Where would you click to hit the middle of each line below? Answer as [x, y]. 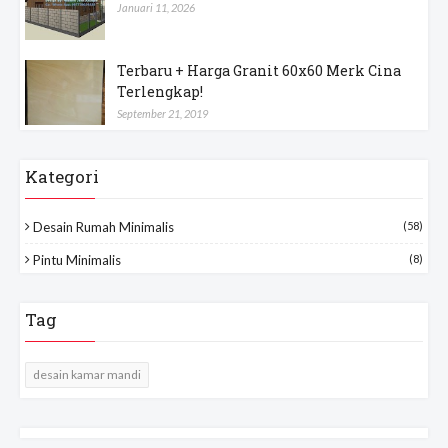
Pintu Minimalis [77, 259]
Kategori [62, 176]
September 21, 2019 [162, 113]
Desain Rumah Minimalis [103, 226]
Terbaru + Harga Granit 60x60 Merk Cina [259, 70]
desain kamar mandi [87, 374]
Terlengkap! [160, 91]
